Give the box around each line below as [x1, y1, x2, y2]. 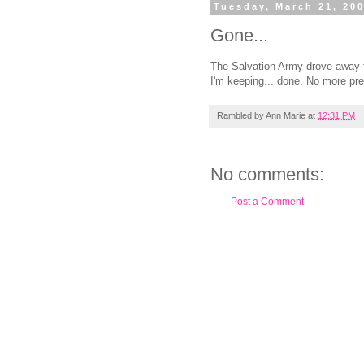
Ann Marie [266, 110, 305, 121]
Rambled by [217, 110, 266, 121]
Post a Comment [231, 196, 304, 208]
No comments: [210, 164, 324, 185]
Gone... [210, 24, 268, 45]
